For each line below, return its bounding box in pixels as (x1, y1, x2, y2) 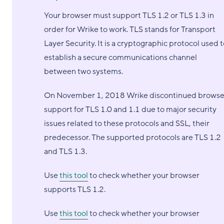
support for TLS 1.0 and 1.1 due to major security (44, 104, 216, 115)
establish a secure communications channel (44, 52, 197, 63)
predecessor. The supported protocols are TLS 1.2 (44, 132, 221, 143)
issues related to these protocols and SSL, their (44, 118, 209, 129)
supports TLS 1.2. (44, 184, 105, 195)
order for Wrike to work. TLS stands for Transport (44, 24, 215, 35)
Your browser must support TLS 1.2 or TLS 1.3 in (44, 10, 214, 21)
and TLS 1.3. (44, 146, 87, 157)
